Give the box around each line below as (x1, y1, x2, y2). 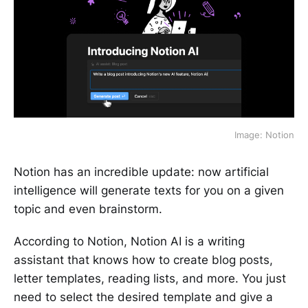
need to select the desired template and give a (14, 290, 273, 305)
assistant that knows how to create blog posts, (14, 253, 273, 267)
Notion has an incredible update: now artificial (14, 165, 269, 179)
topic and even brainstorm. (14, 202, 162, 217)
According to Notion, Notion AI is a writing (14, 234, 245, 249)
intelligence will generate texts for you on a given (14, 184, 284, 198)
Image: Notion (234, 129, 294, 141)
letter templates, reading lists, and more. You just (14, 272, 286, 286)
